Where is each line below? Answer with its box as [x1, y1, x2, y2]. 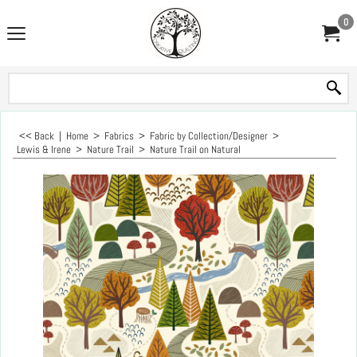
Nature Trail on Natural [150, 143, 241, 156]
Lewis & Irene [17, 143, 71, 156]
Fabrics [104, 129, 134, 143]
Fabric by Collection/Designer [150, 129, 268, 143]
